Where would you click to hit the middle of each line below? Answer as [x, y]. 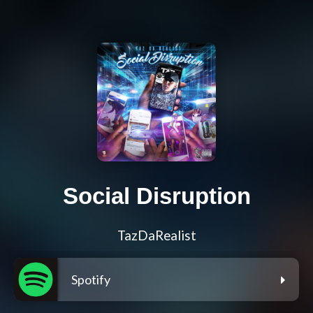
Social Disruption [156, 196]
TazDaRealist [156, 236]
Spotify [91, 280]
